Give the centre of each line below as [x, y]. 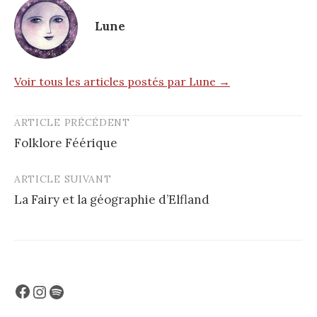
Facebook [51, 290]
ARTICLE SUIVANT [63, 179]
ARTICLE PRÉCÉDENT [72, 122]
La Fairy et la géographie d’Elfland [112, 199]
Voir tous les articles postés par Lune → [122, 81]
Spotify [76, 291]
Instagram [71, 291]
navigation [56, 152]
